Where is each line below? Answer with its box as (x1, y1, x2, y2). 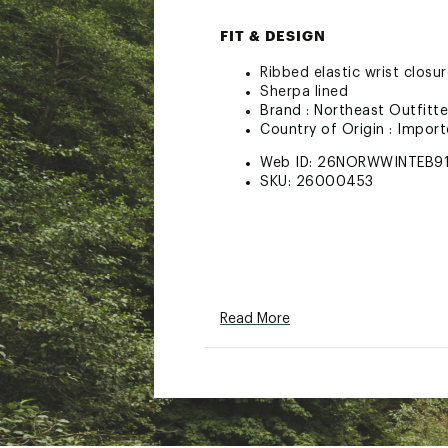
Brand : (260, 104, 314, 118)
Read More (220, 312, 290, 326)
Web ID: (260, 156, 317, 170)
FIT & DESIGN (220, 27, 326, 44)
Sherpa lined (260, 85, 348, 99)
